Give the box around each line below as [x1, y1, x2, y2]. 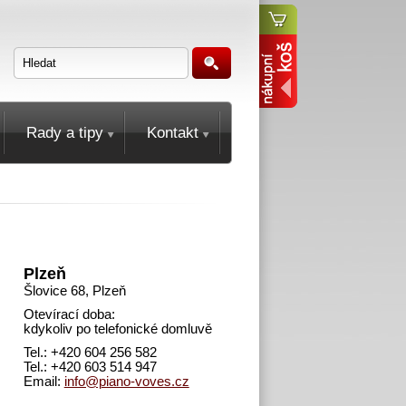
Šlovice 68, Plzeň [23, 284, 126, 298]
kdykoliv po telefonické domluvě [23, 322, 212, 336]
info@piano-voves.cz [63, 374, 189, 389]
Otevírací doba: [23, 307, 115, 322]
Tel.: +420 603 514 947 [23, 360, 157, 374]
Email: [23, 374, 64, 389]
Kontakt [147, 124, 198, 141]
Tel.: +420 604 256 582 [23, 345, 157, 360]
